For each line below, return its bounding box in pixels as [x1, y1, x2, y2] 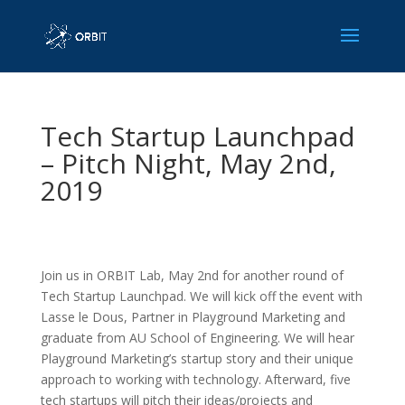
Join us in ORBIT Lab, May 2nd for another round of [40, 267, 344, 284]
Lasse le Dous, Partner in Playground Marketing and [40, 308, 345, 325]
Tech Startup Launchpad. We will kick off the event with [40, 287, 363, 305]
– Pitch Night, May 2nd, [40, 145, 336, 182]
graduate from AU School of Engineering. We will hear [40, 329, 354, 346]
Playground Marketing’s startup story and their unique [40, 350, 353, 367]
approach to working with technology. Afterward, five [40, 371, 351, 388]
